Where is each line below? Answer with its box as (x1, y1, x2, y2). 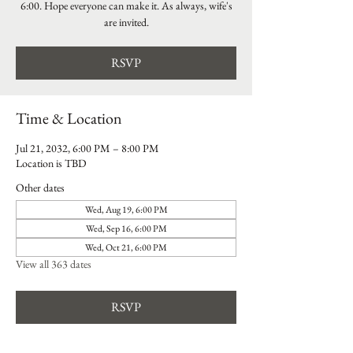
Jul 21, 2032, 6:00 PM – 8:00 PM (16, 141, 159, 155)
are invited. (103, 15, 149, 29)
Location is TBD (16, 156, 87, 170)
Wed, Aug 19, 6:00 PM (84, 203, 168, 216)
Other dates (16, 180, 65, 195)
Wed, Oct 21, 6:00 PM (85, 241, 167, 254)
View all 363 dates (16, 257, 91, 271)
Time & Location (16, 108, 122, 128)
